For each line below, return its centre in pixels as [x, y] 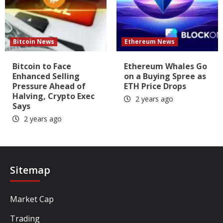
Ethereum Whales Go [166, 66]
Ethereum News [150, 41]
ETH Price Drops [155, 86]
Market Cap [32, 199]
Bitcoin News [34, 41]
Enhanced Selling [46, 76]
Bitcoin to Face [42, 66]
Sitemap [30, 170]
